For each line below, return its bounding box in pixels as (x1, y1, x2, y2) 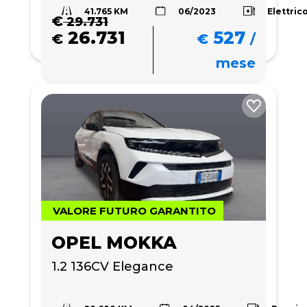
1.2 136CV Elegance (51, 258, 173, 274)
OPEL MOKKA (51, 232, 177, 253)
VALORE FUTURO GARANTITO (53, 204, 216, 217)
